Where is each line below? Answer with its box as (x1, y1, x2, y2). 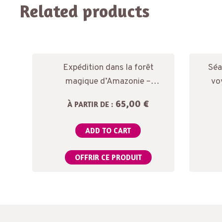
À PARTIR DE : (67, 100, 113, 110)
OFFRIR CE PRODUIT (74, 153, 142, 163)
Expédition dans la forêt (62, 62, 154, 74)
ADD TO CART (85, 126, 131, 136)
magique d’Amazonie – (65, 76, 151, 88)
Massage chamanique (68, 90, 149, 102)
